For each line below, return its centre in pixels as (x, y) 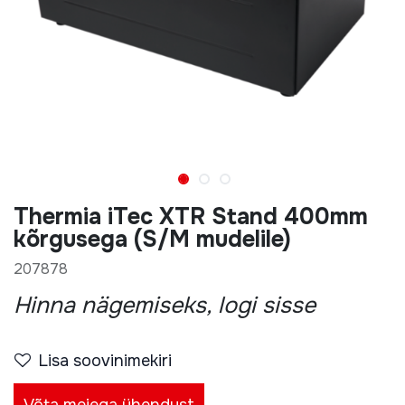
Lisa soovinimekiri (122, 361)
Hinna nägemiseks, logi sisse (165, 306)
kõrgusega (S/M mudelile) (152, 240)
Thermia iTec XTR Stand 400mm (191, 217)
